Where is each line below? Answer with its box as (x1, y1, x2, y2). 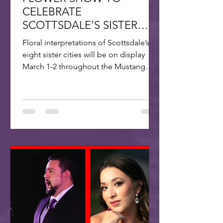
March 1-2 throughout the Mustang (22, 61, 145, 71)
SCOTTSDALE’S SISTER (22, 18, 137, 32)
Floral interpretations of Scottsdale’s (22, 37, 149, 47)
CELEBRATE (22, 4, 82, 18)
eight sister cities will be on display (22, 49, 145, 59)
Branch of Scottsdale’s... (22, 73, 106, 83)
